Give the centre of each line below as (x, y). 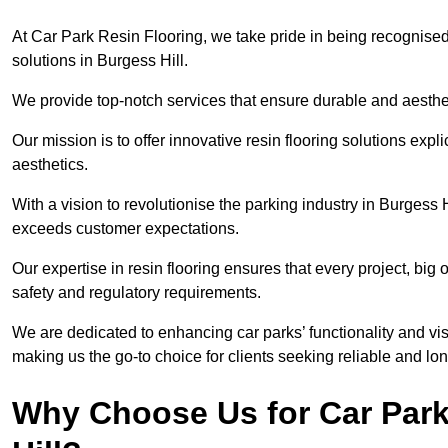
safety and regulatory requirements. (138, 293)
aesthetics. (52, 165)
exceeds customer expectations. (127, 229)
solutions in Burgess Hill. (100, 61)
